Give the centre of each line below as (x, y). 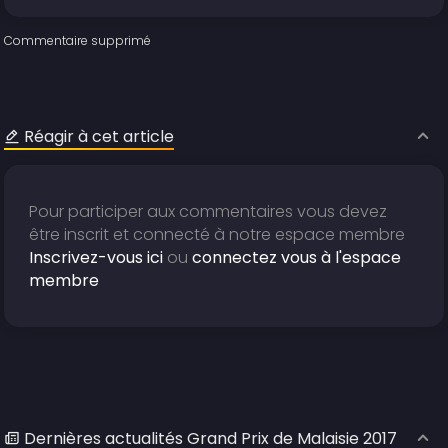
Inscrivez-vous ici (96, 258)
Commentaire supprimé (78, 41)
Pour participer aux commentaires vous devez (208, 212)
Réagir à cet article (99, 137)
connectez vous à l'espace (297, 258)
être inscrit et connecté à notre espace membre (217, 235)
